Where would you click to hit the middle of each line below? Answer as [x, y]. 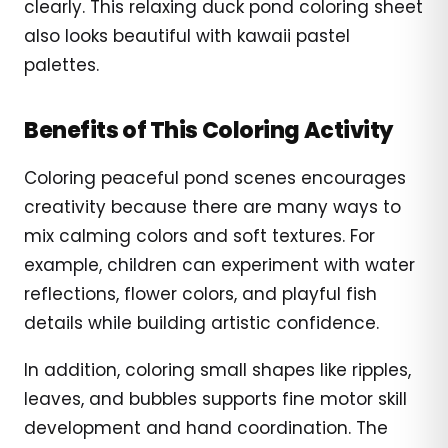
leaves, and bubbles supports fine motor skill [215, 398]
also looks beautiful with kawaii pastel [187, 35]
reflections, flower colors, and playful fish [200, 293]
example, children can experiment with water [219, 264]
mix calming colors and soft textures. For [199, 235]
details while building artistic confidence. [201, 322]
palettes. [61, 64]
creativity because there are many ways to [212, 206]
